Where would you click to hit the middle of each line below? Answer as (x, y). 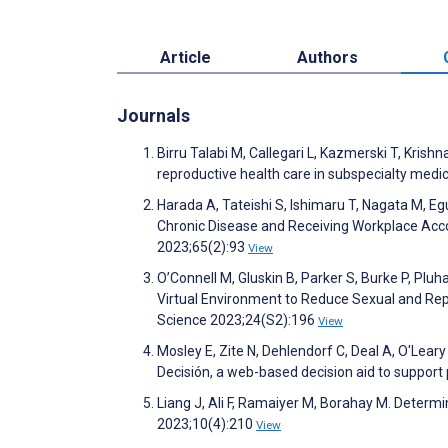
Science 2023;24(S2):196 (237, 319)
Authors (327, 57)
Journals (153, 115)
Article (185, 57)
